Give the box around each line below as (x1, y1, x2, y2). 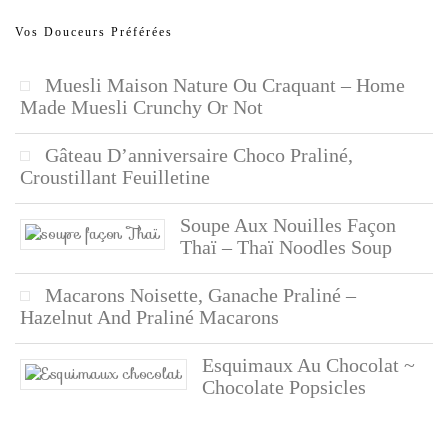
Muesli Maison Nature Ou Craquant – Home (45, 74, 405, 97)
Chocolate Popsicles (202, 376, 366, 399)
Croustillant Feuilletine (20, 166, 210, 189)
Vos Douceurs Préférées (15, 25, 173, 40)
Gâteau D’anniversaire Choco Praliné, (45, 144, 353, 167)
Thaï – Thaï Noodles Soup (180, 236, 392, 259)
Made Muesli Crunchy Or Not (20, 96, 263, 119)
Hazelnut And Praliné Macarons (20, 306, 279, 329)
